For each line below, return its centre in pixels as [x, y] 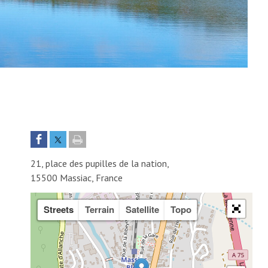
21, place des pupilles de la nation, [100, 163]
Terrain [99, 210]
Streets [58, 210]
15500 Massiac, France [77, 177]
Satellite [142, 210]
